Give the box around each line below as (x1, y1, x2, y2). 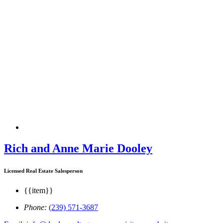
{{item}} (24, 186, 55, 195)
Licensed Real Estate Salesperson (4, 168, 83, 174)
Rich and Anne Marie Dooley (4, 142, 152, 155)
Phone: (24, 203, 49, 212)
